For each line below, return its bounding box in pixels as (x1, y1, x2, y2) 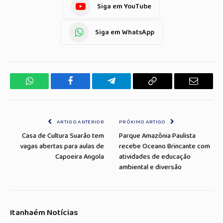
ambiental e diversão (119, 162, 182, 173)
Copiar (151, 84, 176, 93)
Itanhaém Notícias (10, 206, 78, 220)
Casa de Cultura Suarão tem (22, 130, 104, 142)
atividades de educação (119, 151, 191, 163)
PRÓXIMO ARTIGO (119, 117, 167, 127)
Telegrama (111, 84, 149, 93)
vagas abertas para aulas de (20, 141, 104, 152)
